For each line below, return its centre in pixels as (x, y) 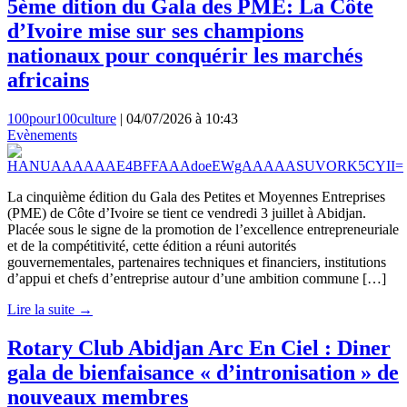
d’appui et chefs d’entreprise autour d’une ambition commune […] (197, 279)
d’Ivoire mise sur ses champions (155, 31)
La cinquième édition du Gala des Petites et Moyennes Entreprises (196, 197)
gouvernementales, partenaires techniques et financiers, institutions (197, 263)
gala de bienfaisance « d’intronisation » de (203, 373)
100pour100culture (62, 119)
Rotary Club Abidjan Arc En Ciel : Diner (199, 348)
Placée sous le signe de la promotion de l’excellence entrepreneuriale (203, 230)
